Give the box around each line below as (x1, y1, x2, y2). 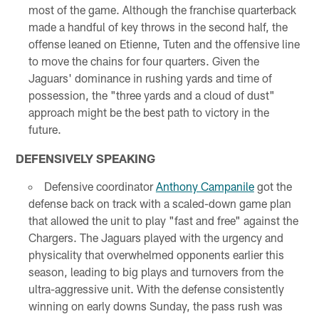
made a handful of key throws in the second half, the (28, 19, 288, 33)
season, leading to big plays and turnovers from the (28, 264, 283, 278)
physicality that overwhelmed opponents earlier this (28, 247, 284, 261)
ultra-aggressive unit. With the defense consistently (28, 281, 284, 296)
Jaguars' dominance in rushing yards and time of (28, 70, 272, 85)
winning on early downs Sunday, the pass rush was (28, 298, 283, 313)
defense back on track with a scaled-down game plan (28, 196, 291, 210)
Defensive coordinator (43, 179, 156, 193)
